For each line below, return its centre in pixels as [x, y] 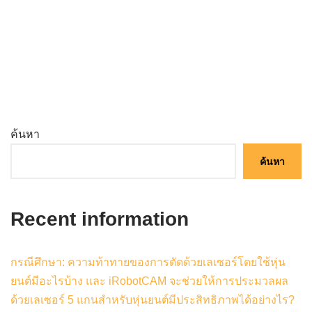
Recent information [100, 219]
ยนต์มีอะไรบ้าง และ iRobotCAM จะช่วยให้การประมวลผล [149, 281]
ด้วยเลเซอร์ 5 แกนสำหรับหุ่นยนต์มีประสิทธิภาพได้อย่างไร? [153, 300]
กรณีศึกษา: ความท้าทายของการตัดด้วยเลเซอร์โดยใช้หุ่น [148, 263]
